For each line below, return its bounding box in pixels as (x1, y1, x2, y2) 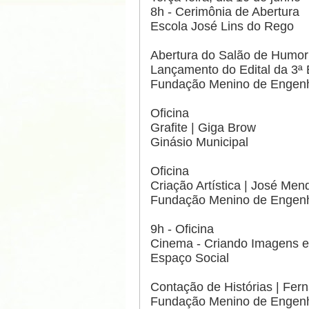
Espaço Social (150, 251, 229, 266)
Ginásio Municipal (150, 135, 248, 150)
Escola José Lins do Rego (150, 19, 294, 34)
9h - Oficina (150, 222, 214, 237)
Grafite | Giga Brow (150, 121, 256, 135)
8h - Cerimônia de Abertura (150, 5, 299, 19)
